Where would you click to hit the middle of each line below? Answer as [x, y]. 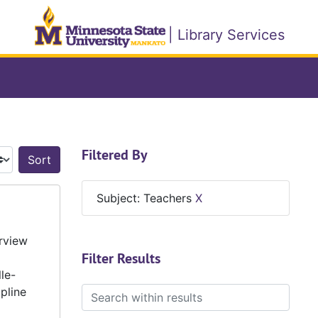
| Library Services [226, 35]
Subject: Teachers [146, 198]
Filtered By [114, 155]
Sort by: [80, 167]
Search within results [136, 292]
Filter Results [121, 259]
